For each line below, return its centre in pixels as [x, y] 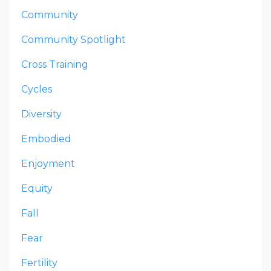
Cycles [37, 90]
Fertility [39, 263]
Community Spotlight [73, 40]
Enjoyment [48, 164]
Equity [37, 189]
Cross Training [55, 65]
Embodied [46, 139]
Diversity [41, 114]
